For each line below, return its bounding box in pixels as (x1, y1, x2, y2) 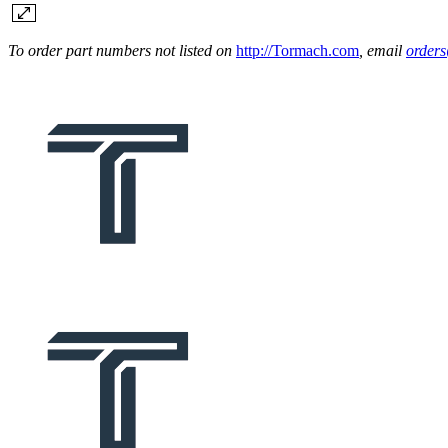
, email (359, 41, 406, 59)
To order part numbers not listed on (8, 41, 236, 59)
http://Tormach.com (236, 41, 359, 59)
